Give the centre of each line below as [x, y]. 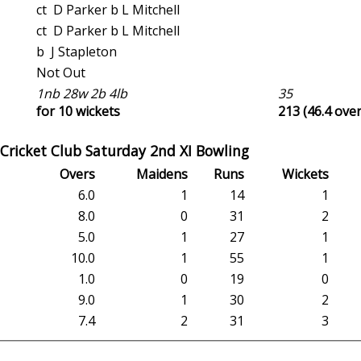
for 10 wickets [78, 112]
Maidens [162, 174]
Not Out [62, 73]
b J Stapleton [84, 52]
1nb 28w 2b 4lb [83, 94]
